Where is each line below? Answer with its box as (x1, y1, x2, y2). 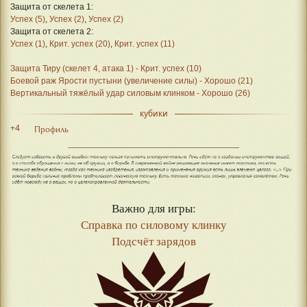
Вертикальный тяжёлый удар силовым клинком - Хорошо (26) (10, 88, 250, 98)
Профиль (34, 123, 69, 135)
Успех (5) (10, 14, 45, 24)
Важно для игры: (111, 200, 196, 217)
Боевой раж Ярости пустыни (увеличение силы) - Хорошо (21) (10, 75, 253, 86)
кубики (139, 107, 168, 119)
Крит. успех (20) (49, 38, 110, 49)
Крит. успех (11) (114, 38, 175, 49)
